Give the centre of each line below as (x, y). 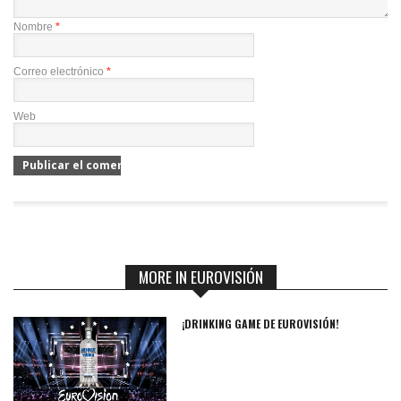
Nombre (34, 27)
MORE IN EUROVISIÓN (200, 277)
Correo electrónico (60, 72)
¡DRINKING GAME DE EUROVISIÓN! (261, 324)
